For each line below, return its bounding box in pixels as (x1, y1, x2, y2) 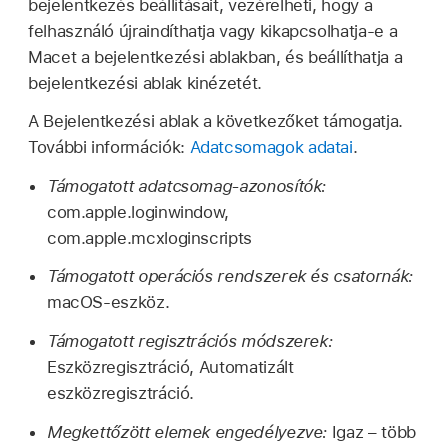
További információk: (28, 136, 190, 157)
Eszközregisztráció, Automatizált (46, 357, 294, 378)
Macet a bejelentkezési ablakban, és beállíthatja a (28, 47, 403, 68)
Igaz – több (327, 421, 416, 442)
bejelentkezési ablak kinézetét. (28, 73, 262, 94)
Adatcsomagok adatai (189, 136, 353, 157)
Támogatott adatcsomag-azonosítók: (46, 175, 327, 196)
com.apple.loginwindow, (46, 201, 230, 222)
